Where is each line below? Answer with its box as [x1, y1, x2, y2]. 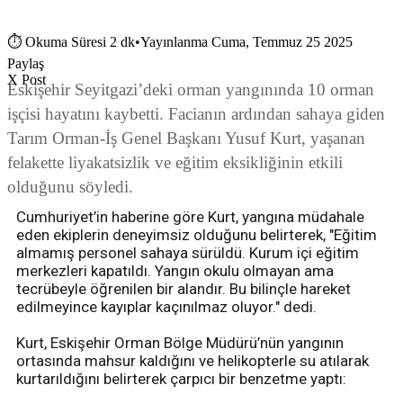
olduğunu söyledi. [7, 177, 133, 197]
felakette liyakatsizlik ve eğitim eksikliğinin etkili [7, 153, 343, 173]
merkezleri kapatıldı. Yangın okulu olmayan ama [16, 262, 334, 281]
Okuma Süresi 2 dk [25, 34, 135, 50]
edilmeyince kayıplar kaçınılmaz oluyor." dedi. [16, 298, 317, 317]
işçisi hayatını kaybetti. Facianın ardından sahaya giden [7, 104, 385, 124]
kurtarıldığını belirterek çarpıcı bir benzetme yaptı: [16, 370, 346, 389]
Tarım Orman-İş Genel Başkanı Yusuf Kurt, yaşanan [7, 129, 365, 148]
